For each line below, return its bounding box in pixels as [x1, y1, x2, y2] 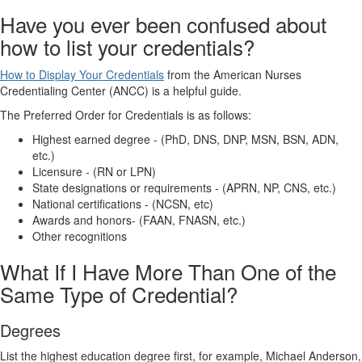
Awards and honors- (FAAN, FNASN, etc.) [32, 212, 246, 229]
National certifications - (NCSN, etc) [32, 196, 213, 213]
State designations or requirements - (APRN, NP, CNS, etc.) [32, 179, 339, 196]
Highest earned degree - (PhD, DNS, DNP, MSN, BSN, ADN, [32, 131, 339, 148]
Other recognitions [32, 228, 127, 245]
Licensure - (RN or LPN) [32, 163, 156, 180]
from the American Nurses [164, 66, 301, 83]
